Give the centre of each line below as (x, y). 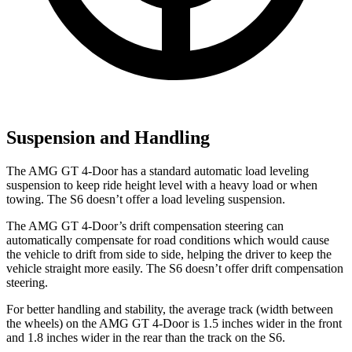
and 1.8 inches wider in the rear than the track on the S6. (146, 338)
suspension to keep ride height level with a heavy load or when (162, 185)
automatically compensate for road (93, 240)
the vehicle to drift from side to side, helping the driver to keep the (169, 255)
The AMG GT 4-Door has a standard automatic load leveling (158, 171)
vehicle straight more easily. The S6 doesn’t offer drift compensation (175, 269)
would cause (297, 240)
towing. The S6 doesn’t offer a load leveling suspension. (146, 200)
